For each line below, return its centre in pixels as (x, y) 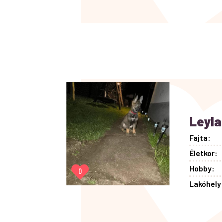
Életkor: (204, 153)
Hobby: (202, 168)
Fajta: (200, 137)
